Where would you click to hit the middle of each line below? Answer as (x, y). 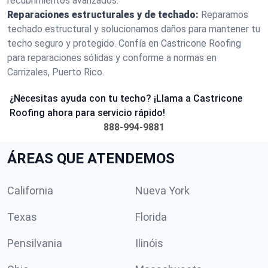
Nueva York (162, 191)
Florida (151, 217)
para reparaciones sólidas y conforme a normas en (112, 58)
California (30, 191)
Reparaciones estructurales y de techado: (103, 15)
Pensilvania (35, 243)
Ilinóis (149, 243)
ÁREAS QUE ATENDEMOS (91, 159)
